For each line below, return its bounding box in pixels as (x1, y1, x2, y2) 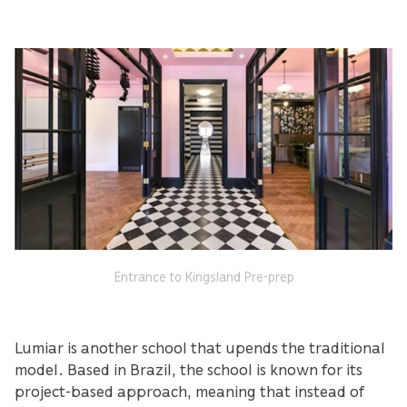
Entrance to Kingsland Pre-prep (113, 268, 294, 285)
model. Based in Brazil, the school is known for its (15, 359, 362, 380)
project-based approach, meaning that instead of (15, 381, 364, 402)
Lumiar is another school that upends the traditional (15, 337, 385, 358)
